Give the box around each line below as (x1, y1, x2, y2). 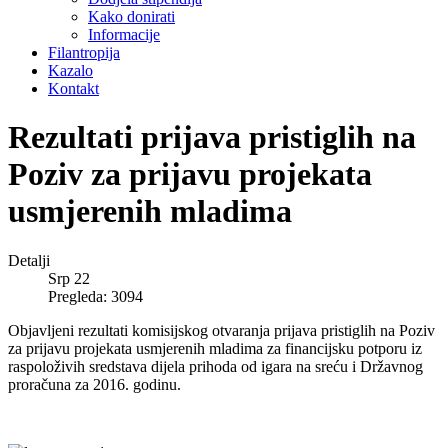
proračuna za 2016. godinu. (8, 375, 181, 393)
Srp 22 (48, 269, 90, 287)
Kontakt (48, 80, 99, 97)
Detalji (8, 251, 50, 269)
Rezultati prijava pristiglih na (8, 119, 416, 156)
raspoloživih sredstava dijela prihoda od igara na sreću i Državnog (8, 357, 423, 375)
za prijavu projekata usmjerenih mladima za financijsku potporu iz (8, 339, 422, 357)
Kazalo (48, 62, 93, 79)
